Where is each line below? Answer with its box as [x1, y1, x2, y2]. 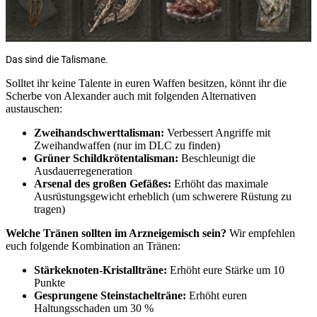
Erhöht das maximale [174, 178, 268, 190]
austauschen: [6, 103, 62, 115]
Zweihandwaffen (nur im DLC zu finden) [34, 139, 220, 152]
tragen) [34, 203, 65, 216]
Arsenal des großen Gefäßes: [34, 178, 174, 190]
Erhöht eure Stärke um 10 [167, 264, 284, 277]
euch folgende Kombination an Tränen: [6, 240, 180, 253]
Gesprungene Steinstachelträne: [34, 289, 186, 302]
